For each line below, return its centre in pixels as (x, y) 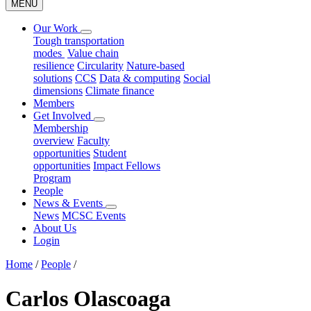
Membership (61, 128)
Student (110, 153)
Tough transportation (79, 41)
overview (54, 141)
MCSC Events (94, 216)
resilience (54, 66)
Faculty (93, 141)
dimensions (58, 91)
